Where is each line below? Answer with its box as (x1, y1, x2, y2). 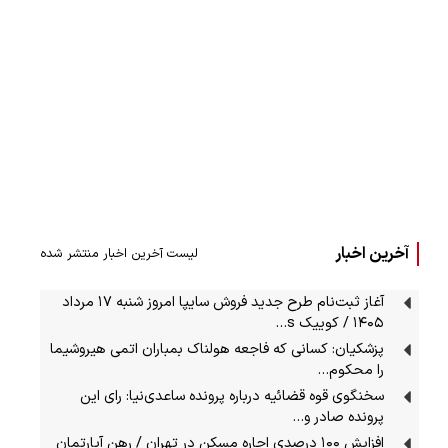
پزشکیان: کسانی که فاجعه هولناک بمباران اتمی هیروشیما (50, 338, 385, 360)
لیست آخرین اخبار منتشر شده (40, 244, 198, 264)
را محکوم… (317, 359, 385, 381)
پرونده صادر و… (292, 406, 385, 428)
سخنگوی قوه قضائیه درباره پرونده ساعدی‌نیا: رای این (80, 385, 385, 407)
